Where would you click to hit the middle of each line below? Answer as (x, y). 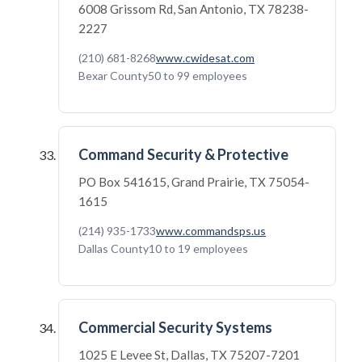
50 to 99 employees (198, 76)
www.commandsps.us (211, 231)
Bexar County (113, 76)
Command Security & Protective (183, 154)
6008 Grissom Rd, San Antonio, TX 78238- (194, 9)
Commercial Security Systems (175, 327)
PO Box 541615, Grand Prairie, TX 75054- (194, 182)
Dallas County (114, 248)
